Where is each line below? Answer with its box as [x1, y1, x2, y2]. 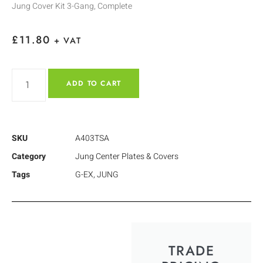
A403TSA [75, 131, 109, 144]
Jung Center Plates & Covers [75, 150, 178, 163]
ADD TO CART [66, 77, 122, 89]
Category [12, 150, 46, 163]
